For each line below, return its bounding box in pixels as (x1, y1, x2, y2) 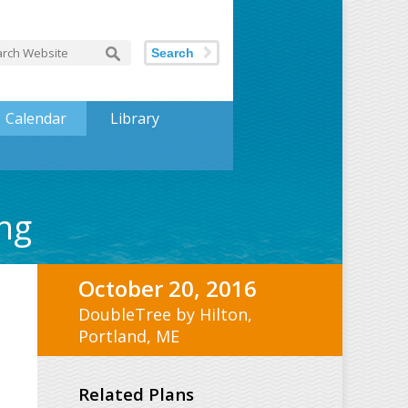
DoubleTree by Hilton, (78, 303, 252, 325)
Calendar (5, 108, 66, 128)
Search (151, 46, 194, 60)
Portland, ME (78, 325, 179, 347)
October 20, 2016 (78, 273, 257, 303)
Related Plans (78, 382, 194, 405)
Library (109, 108, 159, 128)
